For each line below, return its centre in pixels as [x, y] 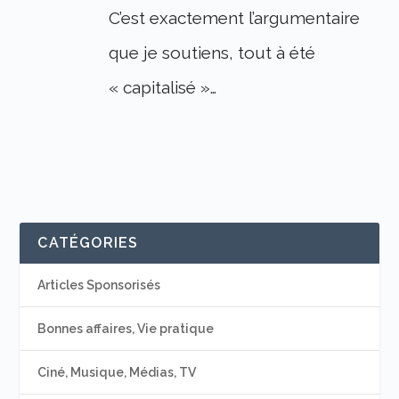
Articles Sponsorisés [99, 285]
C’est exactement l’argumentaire [235, 18]
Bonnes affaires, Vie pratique [126, 329]
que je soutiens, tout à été [212, 53]
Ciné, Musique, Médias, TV [117, 373]
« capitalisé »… [163, 88]
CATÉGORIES [88, 243]
